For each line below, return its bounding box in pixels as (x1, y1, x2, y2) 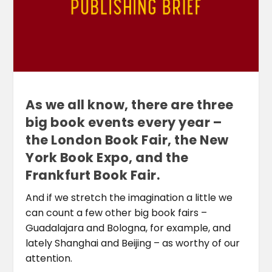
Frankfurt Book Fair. (25, 166, 160, 184)
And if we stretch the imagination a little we (25, 190, 233, 205)
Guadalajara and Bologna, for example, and (25, 220, 231, 235)
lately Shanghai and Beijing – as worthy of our (25, 236, 240, 250)
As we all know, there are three (25, 95, 234, 114)
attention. (25, 251, 73, 265)
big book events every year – (25, 113, 222, 131)
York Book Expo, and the (25, 148, 189, 166)
